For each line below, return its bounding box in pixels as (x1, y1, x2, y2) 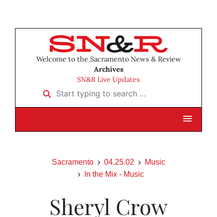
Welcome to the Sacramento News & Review (36, 55, 181, 64)
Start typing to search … (37, 85, 126, 95)
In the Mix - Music (84, 170, 144, 179)
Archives (93, 65, 124, 74)
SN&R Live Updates (77, 75, 140, 84)
